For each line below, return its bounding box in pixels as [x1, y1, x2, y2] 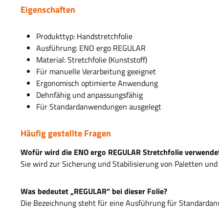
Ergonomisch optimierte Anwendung [36, 77, 160, 89]
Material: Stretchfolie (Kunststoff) [36, 54, 149, 66]
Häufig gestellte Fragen [21, 127, 113, 140]
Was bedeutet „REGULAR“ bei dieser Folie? [21, 185, 167, 197]
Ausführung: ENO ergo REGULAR [36, 42, 148, 54]
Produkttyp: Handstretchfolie [36, 30, 134, 43]
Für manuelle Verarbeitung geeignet [36, 66, 158, 78]
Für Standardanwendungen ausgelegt [36, 101, 163, 113]
